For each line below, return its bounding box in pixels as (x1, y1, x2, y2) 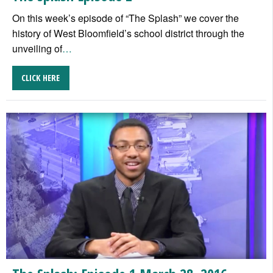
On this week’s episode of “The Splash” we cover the (12, 10, 239, 25)
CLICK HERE (21, 72, 60, 84)
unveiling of (12, 41, 62, 55)
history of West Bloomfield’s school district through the (12, 26, 244, 40)
